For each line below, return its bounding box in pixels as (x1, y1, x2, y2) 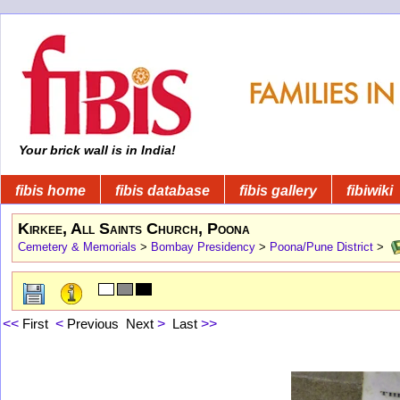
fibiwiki (346, 182, 393, 198)
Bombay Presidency (151, 239, 255, 254)
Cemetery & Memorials (18, 239, 137, 254)
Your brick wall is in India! (15, 143, 176, 157)
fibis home (15, 182, 86, 198)
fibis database (115, 182, 210, 198)
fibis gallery (239, 182, 317, 198)
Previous (67, 315, 119, 331)
